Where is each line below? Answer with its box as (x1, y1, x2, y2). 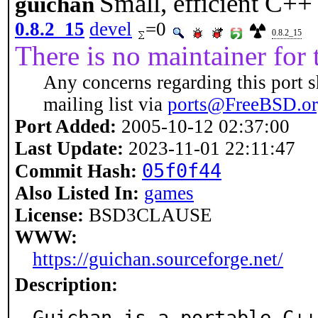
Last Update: (15, 138, 124, 159)
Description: (15, 274, 118, 295)
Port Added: (15, 116, 116, 137)
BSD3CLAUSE (84, 204, 212, 226)
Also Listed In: (15, 182, 139, 204)
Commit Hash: (15, 160, 137, 182)
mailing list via (43, 94, 168, 115)
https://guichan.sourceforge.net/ (33, 248, 283, 270)
